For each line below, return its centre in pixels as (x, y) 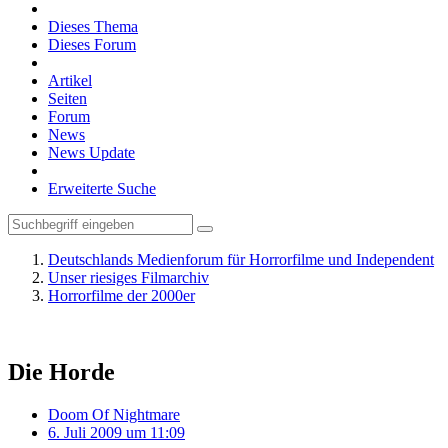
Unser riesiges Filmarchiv (128, 277)
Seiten (67, 98)
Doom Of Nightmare (114, 414)
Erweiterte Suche (102, 188)
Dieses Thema (93, 26)
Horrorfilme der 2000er (121, 295)
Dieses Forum (92, 44)
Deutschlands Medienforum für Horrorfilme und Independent (241, 259)
